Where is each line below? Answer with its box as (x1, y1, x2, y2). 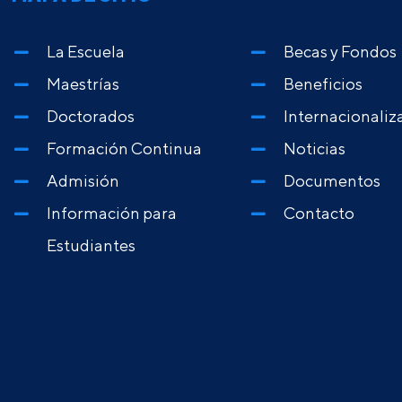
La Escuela (47, 42, 126, 62)
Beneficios (284, 74, 363, 94)
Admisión (47, 171, 120, 191)
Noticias (284, 139, 346, 159)
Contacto (284, 204, 355, 223)
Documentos (284, 171, 381, 191)
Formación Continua (47, 139, 203, 159)
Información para (47, 204, 178, 223)
